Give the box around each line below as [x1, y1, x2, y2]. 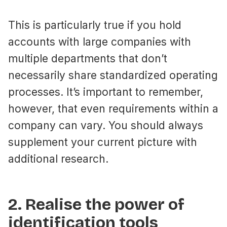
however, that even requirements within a [8, 102, 218, 116]
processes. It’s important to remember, [8, 86, 203, 99]
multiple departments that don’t [8, 52, 167, 65]
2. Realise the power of [8, 195, 184, 215]
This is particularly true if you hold [8, 19, 181, 32]
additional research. [8, 153, 108, 166]
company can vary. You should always [8, 119, 203, 132]
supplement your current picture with [8, 136, 197, 149]
